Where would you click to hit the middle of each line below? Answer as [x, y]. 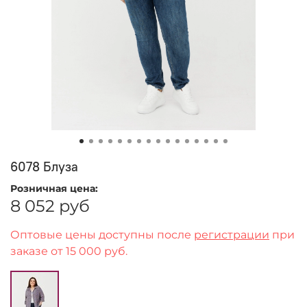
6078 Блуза [44, 166]
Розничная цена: [54, 188]
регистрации [232, 234]
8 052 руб [50, 206]
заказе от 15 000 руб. [69, 251]
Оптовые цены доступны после [102, 234]
